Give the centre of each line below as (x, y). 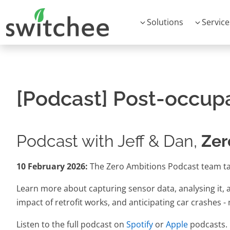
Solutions (165, 22)
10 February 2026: (52, 166)
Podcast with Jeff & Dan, (109, 141)
